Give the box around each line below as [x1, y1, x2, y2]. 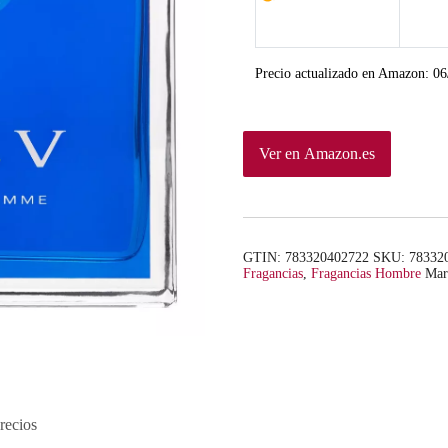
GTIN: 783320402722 [242, 250, 369, 266]
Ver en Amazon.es [258, 145, 375, 163]
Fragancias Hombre [310, 266, 421, 282]
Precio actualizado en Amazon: [254, 66, 433, 82]
